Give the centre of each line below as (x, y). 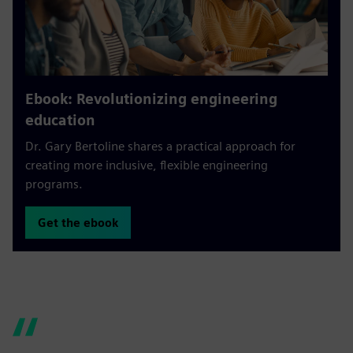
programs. (54, 184)
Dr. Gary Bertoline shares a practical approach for (160, 146)
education (60, 120)
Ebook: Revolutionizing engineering (151, 98)
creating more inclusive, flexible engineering (147, 165)
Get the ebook (78, 222)
